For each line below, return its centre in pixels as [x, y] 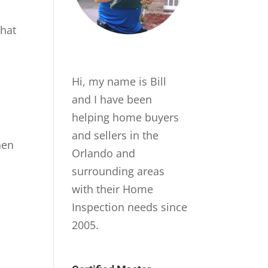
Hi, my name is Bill [119, 81]
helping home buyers [126, 117]
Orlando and [104, 153]
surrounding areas [118, 171]
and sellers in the [115, 135]
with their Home [113, 189]
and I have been [112, 99]
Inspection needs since [130, 207]
